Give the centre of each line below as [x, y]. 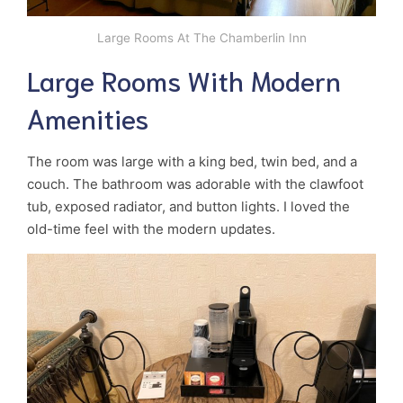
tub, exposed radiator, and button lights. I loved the [188, 207]
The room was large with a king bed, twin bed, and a [192, 162]
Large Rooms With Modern [184, 80]
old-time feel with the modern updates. [151, 229]
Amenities [88, 118]
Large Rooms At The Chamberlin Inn [201, 38]
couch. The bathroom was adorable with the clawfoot [195, 184]
